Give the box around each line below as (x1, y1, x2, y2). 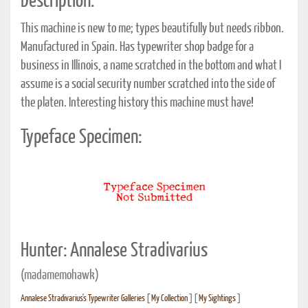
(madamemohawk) (21, 269, 99, 282)
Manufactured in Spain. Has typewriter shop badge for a (21, 41, 254, 54)
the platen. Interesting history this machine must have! (21, 96, 254, 109)
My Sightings (199, 294, 236, 303)
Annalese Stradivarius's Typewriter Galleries (21, 294, 145, 303)
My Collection (151, 294, 188, 303)
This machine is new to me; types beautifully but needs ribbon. (21, 22, 284, 35)
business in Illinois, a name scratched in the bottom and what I (21, 59, 281, 72)
